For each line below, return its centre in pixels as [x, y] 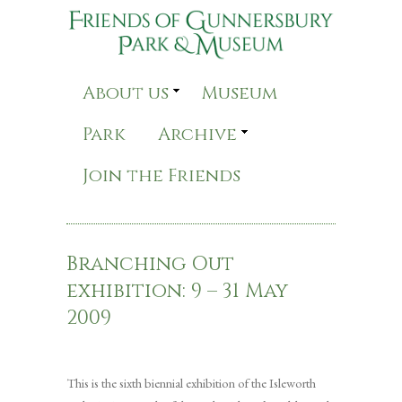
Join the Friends [162, 176]
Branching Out [150, 265]
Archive [197, 135]
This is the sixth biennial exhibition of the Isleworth [191, 383]
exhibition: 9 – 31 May [177, 292]
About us [126, 93]
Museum [239, 93]
